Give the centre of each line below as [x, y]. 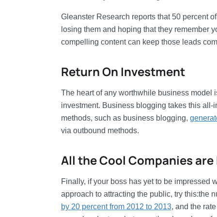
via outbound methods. [100, 131]
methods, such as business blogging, [125, 118]
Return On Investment [123, 71]
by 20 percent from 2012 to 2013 [116, 207]
